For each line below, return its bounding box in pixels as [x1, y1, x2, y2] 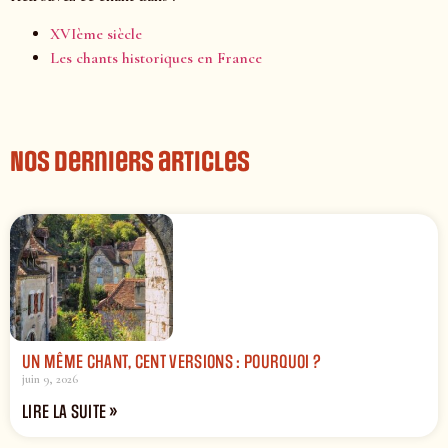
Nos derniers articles [10, 146, 250, 179]
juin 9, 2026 [22, 371, 78, 386]
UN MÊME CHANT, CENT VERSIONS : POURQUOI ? [22, 350, 322, 373]
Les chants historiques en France [50, 48, 262, 69]
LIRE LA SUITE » [22, 400, 118, 423]
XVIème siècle [50, 24, 142, 45]
